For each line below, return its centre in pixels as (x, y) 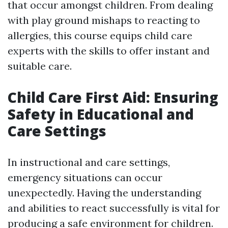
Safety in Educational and (101, 114)
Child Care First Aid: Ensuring (113, 97)
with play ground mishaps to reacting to (104, 20)
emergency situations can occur (85, 178)
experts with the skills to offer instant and (109, 51)
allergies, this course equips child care (100, 36)
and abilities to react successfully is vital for (114, 208)
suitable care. (40, 66)
